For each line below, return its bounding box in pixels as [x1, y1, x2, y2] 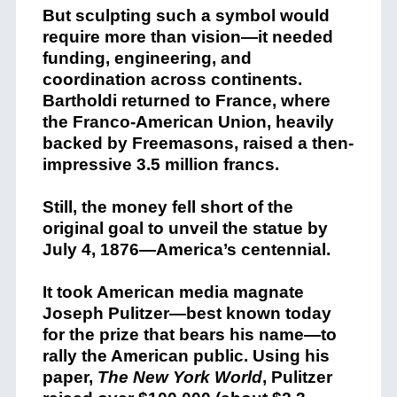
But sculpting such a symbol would [42, 5, 330, 25]
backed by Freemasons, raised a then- [42, 133, 354, 152]
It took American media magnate [42, 282, 304, 301]
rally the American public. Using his [42, 346, 330, 365]
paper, [42, 367, 97, 386]
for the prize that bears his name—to [42, 324, 337, 344]
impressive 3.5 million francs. [42, 154, 279, 174]
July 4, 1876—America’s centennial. [42, 239, 331, 259]
